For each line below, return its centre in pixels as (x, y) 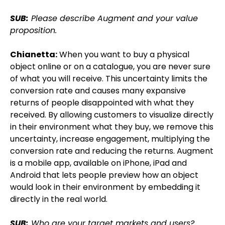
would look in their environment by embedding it (105, 187)
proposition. (35, 30)
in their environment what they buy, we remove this (112, 127)
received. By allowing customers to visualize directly (112, 115)
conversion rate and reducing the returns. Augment (112, 151)
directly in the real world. (59, 199)
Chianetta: (34, 54)
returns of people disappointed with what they (102, 103)
